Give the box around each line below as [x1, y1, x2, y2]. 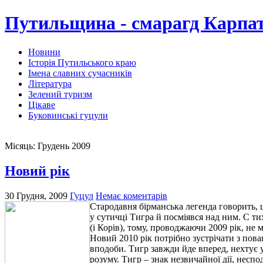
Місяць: [5, 140, 38, 151]
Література [28, 78, 72, 89]
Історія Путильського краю [28, 57, 136, 68]
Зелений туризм [28, 89, 92, 99]
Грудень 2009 [38, 140, 90, 151]
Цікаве [28, 99, 55, 110]
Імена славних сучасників [28, 68, 132, 78]
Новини [28, 46, 60, 57]
